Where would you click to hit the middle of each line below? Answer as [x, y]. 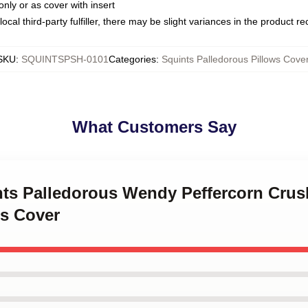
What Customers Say [154, 127]
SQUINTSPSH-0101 [65, 59]
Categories [132, 59]
